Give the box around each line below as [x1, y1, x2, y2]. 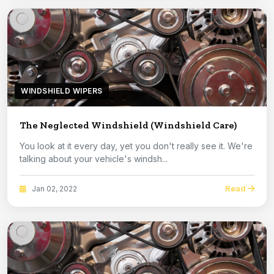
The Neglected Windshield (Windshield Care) [20, 119, 237, 131]
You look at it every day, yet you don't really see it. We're [20, 141, 228, 152]
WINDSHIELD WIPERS [21, 86, 103, 96]
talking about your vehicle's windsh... [20, 154, 168, 165]
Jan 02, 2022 [30, 183, 77, 193]
